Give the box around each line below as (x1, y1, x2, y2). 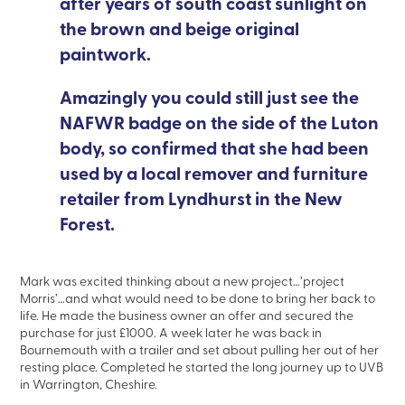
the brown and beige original (60, 14, 300, 41)
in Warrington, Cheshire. (20, 374, 158, 392)
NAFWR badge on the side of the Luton (60, 108, 380, 135)
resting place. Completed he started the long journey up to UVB (20, 357, 384, 375)
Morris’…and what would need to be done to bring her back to (20, 288, 376, 306)
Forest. (60, 210, 116, 236)
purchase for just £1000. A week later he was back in (20, 323, 323, 341)
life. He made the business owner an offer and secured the (20, 306, 354, 324)
